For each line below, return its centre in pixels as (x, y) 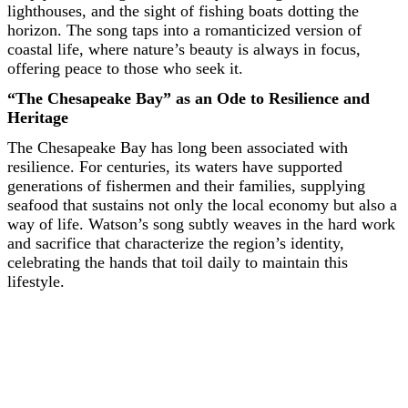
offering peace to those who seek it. (125, 69)
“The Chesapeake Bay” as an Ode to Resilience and (189, 99)
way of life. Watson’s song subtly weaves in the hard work (201, 224)
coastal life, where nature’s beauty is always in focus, (184, 50)
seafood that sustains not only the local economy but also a (202, 205)
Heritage (38, 118)
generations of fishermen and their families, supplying (186, 186)
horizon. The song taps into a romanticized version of (184, 31)
